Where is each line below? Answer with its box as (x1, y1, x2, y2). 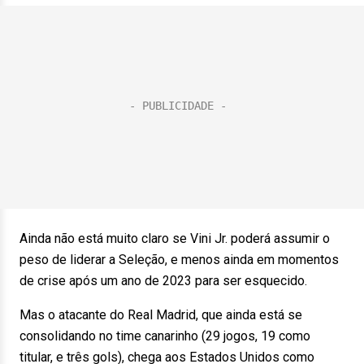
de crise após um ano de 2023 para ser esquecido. (19, 273, 307, 288)
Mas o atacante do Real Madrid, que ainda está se (19, 307, 302, 323)
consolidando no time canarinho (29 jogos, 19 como (19, 328, 310, 344)
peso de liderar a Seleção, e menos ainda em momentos (19, 252, 339, 267)
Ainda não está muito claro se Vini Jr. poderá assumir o (19, 231, 330, 246)
